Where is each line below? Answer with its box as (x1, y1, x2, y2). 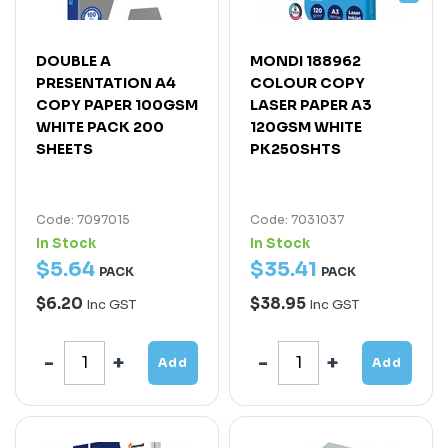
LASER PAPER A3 (250, 95, 372, 114)
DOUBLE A (36, 51, 111, 70)
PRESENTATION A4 (36, 73, 176, 92)
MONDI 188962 (250, 51, 361, 70)
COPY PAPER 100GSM (36, 95, 198, 114)
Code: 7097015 (36, 211, 130, 227)
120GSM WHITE (250, 117, 362, 136)
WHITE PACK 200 (36, 117, 164, 136)
